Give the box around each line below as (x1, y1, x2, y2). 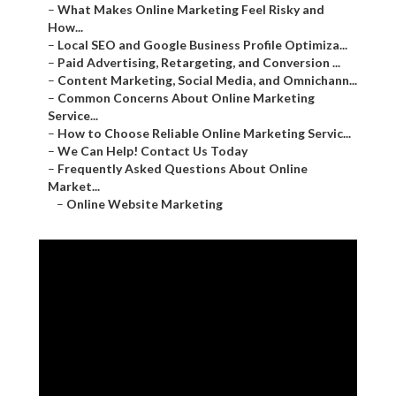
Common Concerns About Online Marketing (57, 90, 315, 106)
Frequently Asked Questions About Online (57, 161, 308, 177)
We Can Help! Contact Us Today (57, 143, 247, 159)
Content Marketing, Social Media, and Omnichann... (57, 72, 357, 88)
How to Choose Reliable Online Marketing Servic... (57, 126, 351, 141)
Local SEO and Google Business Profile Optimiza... (57, 37, 347, 53)
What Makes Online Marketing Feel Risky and (57, 2, 324, 18)
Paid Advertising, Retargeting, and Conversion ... (57, 55, 340, 71)
